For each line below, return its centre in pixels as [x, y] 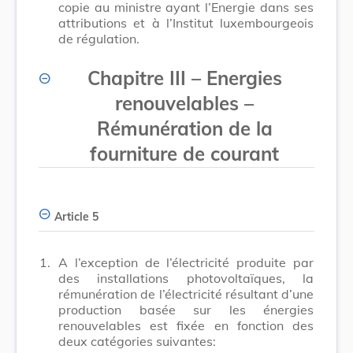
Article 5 [76, 216]
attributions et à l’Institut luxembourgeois [186, 22]
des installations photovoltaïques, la [186, 278]
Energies [244, 78]
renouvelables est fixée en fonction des [186, 325]
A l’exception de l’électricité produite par [186, 262]
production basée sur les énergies [186, 309]
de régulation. [99, 38]
